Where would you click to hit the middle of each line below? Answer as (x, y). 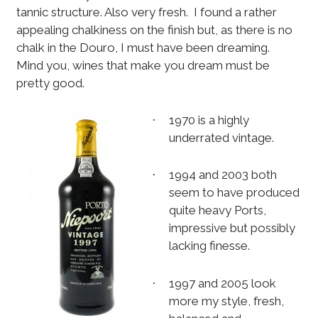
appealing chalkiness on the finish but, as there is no (154, 29)
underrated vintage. (221, 137)
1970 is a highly (209, 120)
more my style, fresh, (226, 301)
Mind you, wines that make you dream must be (143, 65)
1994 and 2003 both (223, 175)
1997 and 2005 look (222, 283)
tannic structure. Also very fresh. (102, 12)
